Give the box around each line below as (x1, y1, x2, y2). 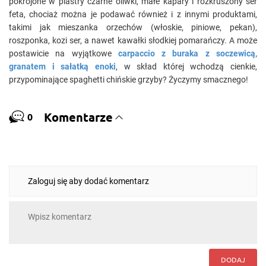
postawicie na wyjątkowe (9, 49, 118, 58)
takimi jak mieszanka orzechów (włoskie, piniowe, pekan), (9, 23, 257, 32)
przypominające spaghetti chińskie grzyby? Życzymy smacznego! (9, 75, 248, 84)
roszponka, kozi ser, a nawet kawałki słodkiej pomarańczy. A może (9, 36, 257, 45)
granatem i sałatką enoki (9, 62, 116, 71)
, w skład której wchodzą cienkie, (115, 62, 257, 71)
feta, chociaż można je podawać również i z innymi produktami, (9, 9, 257, 19)
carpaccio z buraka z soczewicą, (118, 49, 258, 58)
